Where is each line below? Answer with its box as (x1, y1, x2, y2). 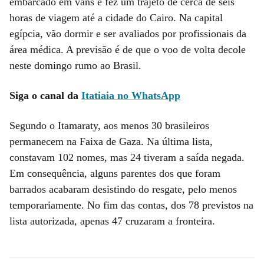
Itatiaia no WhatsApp (81, 89, 180, 101)
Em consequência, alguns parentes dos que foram (9, 167, 220, 179)
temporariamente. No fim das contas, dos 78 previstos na (9, 199, 253, 211)
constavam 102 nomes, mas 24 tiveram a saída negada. (9, 151, 245, 163)
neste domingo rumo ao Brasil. (9, 59, 141, 71)
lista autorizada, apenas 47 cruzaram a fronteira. (9, 214, 215, 227)
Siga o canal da (9, 89, 81, 101)
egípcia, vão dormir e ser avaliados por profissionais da (9, 27, 246, 39)
